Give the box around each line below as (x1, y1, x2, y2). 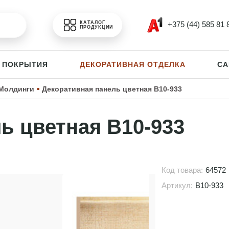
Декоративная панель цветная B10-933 (42, 85, 182, 93)
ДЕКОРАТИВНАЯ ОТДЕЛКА (80, 60, 186, 68)
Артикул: (162, 181, 193, 190)
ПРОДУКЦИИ (80, 25, 113, 30)
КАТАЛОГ (80, 20, 106, 25)
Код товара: (162, 166, 203, 174)
